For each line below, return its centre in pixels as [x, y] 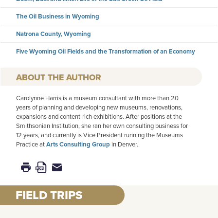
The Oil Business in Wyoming [58, 17]
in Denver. [124, 145]
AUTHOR [84, 78]
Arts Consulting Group [78, 145]
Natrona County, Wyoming [54, 34]
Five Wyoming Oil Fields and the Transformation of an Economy [106, 52]
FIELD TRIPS [49, 195]
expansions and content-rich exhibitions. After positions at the [99, 117]
